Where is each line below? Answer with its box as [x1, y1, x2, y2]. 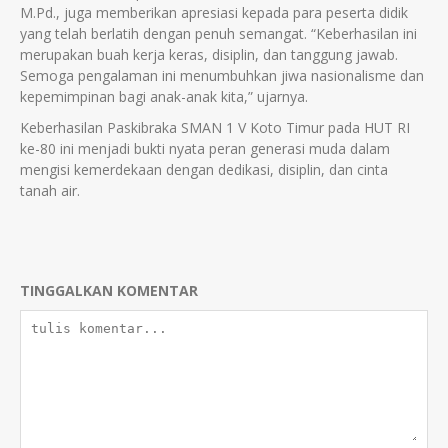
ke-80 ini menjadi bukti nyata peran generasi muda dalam [20, 138, 390, 158]
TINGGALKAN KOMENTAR [20, 280, 198, 300]
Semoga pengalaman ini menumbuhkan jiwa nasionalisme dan [20, 65, 424, 85]
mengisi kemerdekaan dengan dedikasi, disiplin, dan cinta [20, 159, 388, 179]
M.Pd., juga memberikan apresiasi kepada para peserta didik [20, 2, 408, 22]
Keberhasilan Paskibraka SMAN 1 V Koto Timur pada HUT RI [20, 117, 410, 137]
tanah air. [20, 180, 80, 200]
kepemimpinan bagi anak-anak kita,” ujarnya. [20, 86, 308, 106]
